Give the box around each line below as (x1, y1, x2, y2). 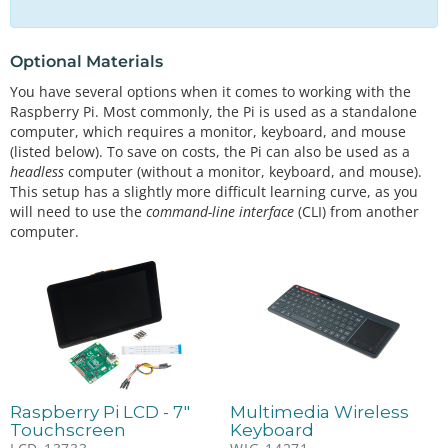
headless (10, 162, 64, 182)
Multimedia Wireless (230, 401, 410, 422)
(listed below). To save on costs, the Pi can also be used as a (10, 142, 410, 162)
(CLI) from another (294, 202, 419, 222)
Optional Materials (10, 51, 163, 71)
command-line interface (146, 202, 294, 222)
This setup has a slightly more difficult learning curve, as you (10, 182, 418, 202)
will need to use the (10, 202, 146, 222)
